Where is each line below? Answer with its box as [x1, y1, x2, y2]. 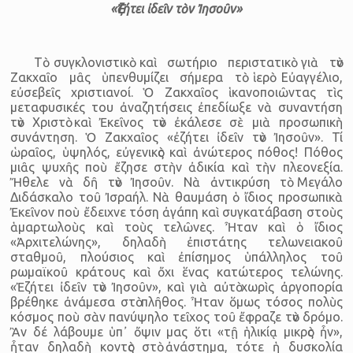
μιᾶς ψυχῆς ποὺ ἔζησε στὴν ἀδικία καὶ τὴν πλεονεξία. [10, 159, 343, 174]
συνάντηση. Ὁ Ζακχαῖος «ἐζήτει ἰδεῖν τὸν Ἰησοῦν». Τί [10, 129, 343, 144]
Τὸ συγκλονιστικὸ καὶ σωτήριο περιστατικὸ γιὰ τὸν [34, 54, 343, 69]
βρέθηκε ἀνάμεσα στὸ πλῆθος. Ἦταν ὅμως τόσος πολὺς [10, 294, 343, 309]
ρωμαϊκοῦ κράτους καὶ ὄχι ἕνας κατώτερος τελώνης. [10, 264, 343, 279]
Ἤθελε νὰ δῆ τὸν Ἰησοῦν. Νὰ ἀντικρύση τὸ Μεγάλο [10, 174, 343, 189]
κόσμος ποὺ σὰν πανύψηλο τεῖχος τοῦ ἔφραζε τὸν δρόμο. [10, 309, 343, 324]
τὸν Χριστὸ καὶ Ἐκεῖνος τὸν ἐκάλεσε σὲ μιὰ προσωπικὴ [10, 114, 343, 129]
